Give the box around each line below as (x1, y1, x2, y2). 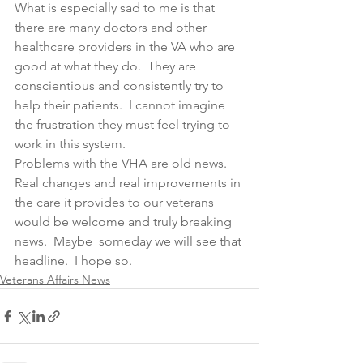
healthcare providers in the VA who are (15, 39, 238, 54)
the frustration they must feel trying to (15, 117, 233, 132)
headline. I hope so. (15, 253, 135, 268)
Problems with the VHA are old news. (15, 156, 233, 171)
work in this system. (15, 136, 126, 152)
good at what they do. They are (15, 58, 199, 74)
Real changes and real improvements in (15, 175, 244, 190)
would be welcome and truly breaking (15, 214, 235, 229)
